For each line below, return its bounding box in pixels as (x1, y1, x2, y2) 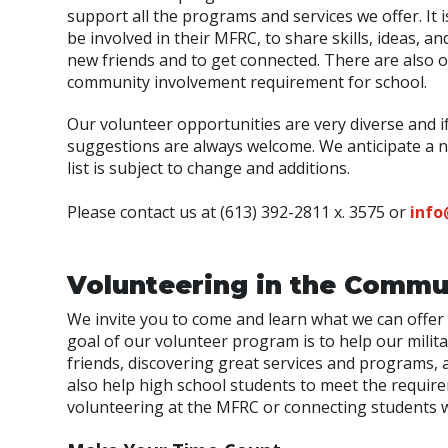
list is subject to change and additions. (67, 157, 350, 179)
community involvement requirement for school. (67, 71, 427, 93)
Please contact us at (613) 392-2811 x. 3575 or (67, 201, 406, 223)
